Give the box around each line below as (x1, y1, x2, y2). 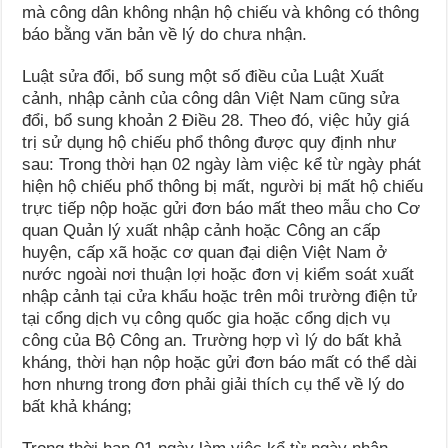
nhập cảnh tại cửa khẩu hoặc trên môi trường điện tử (22, 287, 418, 307)
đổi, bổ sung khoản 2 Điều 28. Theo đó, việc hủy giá (22, 111, 410, 131)
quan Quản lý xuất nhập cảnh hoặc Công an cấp (22, 221, 381, 241)
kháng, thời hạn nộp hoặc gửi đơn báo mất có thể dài (22, 353, 418, 373)
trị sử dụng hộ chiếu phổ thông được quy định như (22, 133, 397, 153)
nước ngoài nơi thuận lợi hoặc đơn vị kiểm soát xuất (22, 265, 415, 285)
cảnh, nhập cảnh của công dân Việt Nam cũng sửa (22, 89, 400, 109)
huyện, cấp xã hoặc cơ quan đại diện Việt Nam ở (22, 243, 388, 263)
